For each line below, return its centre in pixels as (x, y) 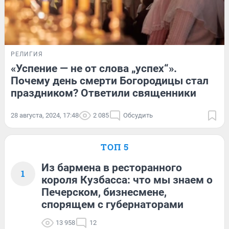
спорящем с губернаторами (112, 205)
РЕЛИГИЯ (27, 54)
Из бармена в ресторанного (112, 168)
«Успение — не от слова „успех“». (94, 69)
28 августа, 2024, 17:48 (45, 116)
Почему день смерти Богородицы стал (110, 81)
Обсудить (138, 116)
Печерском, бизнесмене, (104, 192)
